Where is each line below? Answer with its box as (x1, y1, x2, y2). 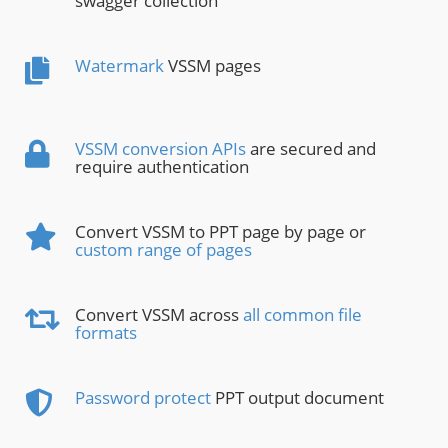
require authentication (75, 155, 249, 179)
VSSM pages (164, 54, 261, 78)
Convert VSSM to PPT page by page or (75, 220, 366, 244)
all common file (243, 303, 362, 327)
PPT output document (211, 386, 384, 410)
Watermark (75, 54, 164, 78)
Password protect (75, 386, 211, 410)
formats (75, 321, 137, 345)
